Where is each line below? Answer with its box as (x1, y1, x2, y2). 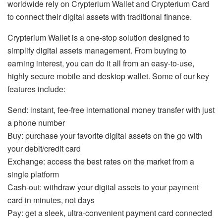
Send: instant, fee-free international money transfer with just (7, 104, 215, 115)
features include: (7, 83, 65, 95)
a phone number (7, 116, 65, 128)
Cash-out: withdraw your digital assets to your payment (7, 181, 199, 193)
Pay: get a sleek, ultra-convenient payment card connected (7, 207, 212, 219)
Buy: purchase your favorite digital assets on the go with (7, 129, 202, 141)
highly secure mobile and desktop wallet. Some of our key (7, 70, 209, 82)
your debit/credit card (7, 142, 81, 154)
